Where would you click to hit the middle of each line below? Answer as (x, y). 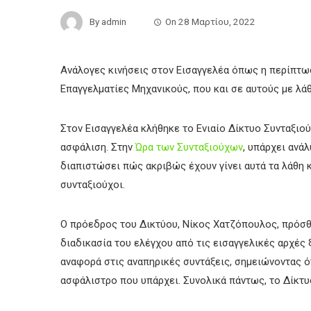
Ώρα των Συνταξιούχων (189, 147)
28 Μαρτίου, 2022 (217, 21)
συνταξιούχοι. (93, 185)
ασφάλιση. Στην (98, 147)
